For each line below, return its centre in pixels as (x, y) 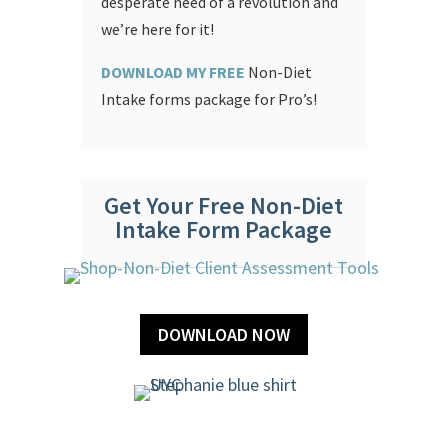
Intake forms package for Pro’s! (208, 99)
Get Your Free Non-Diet (224, 206)
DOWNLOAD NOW (223, 334)
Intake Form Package (224, 230)
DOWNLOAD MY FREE (174, 72)
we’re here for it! (157, 29)
